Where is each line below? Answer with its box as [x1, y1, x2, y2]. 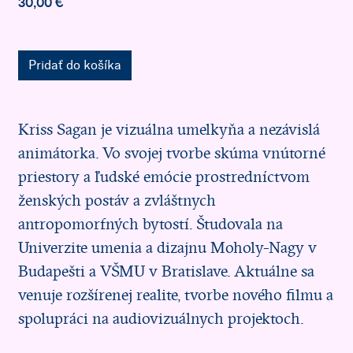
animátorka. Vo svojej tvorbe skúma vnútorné [17, 143, 325, 163]
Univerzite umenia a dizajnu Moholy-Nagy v [17, 237, 317, 258]
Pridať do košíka [28, 57, 121, 72]
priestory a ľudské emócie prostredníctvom [17, 166, 310, 187]
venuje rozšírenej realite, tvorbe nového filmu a [17, 284, 333, 305]
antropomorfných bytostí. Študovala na [17, 214, 283, 234]
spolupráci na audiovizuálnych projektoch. [17, 308, 303, 329]
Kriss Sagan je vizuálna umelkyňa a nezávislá [17, 119, 320, 139]
